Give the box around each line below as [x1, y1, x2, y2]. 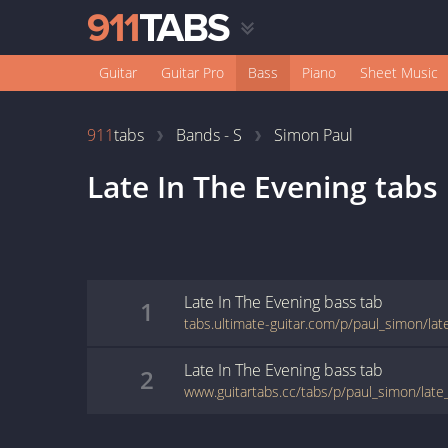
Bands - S [176, 124, 242, 146]
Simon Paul [274, 124, 353, 146]
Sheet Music [360, 63, 438, 82]
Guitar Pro [161, 63, 224, 82]
